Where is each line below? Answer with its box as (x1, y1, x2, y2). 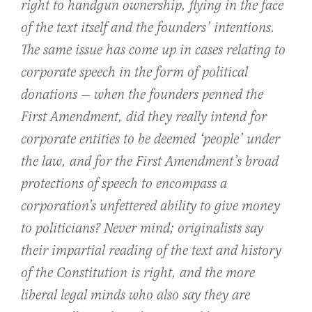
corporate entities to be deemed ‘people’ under (21, 130, 280, 148)
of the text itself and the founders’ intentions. (21, 19, 275, 37)
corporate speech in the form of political (21, 63, 248, 81)
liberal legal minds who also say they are (21, 286, 250, 304)
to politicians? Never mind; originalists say (21, 219, 263, 237)
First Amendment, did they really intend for (21, 108, 267, 126)
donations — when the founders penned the (21, 86, 263, 104)
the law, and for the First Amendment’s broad (21, 153, 279, 171)
